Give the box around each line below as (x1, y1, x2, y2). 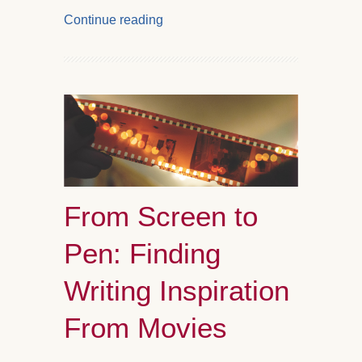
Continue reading (64, 13, 163, 27)
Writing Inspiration (64, 274, 289, 306)
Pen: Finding (64, 237, 221, 269)
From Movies (64, 311, 227, 343)
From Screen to (64, 200, 258, 232)
